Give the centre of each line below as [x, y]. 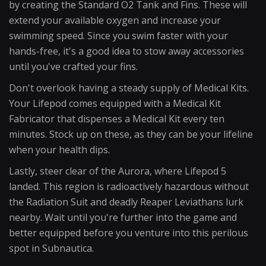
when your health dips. [59, 150]
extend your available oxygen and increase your [115, 20]
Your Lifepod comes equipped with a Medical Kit [115, 103]
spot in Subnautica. [51, 248]
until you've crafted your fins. [73, 66]
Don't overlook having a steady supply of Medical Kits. [129, 88]
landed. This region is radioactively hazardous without [129, 186]
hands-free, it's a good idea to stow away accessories [126, 51]
